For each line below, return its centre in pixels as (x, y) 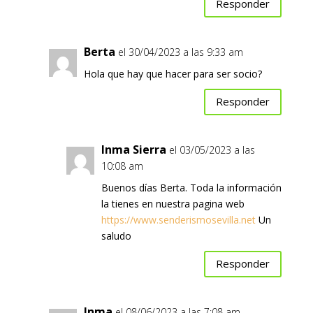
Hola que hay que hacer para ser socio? (173, 73)
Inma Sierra (133, 149)
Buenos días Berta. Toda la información (191, 187)
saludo (116, 235)
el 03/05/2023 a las (212, 150)
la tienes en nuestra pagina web (173, 203)
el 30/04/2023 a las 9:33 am (180, 52)
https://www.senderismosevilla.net (178, 219)
